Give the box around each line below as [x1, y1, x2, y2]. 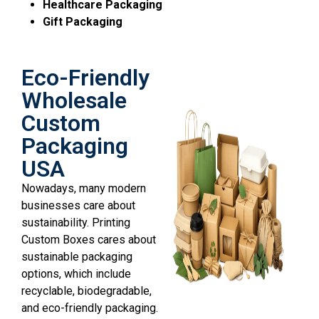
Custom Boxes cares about [21, 233, 156, 247]
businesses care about [21, 199, 135, 213]
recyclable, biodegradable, [21, 284, 152, 298]
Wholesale [21, 87, 127, 115]
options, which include [21, 267, 131, 281]
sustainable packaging [21, 250, 132, 264]
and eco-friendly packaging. [21, 301, 158, 315]
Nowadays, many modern [21, 182, 146, 196]
